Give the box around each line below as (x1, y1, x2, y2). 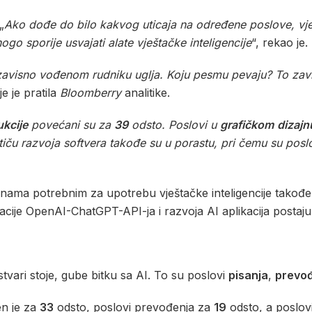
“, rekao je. (251, 36, 308, 50)
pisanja (228, 268, 268, 283)
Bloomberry (60, 86, 121, 100)
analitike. (121, 86, 170, 100)
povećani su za (28, 118, 114, 132)
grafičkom (220, 118, 274, 132)
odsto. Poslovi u (128, 118, 220, 132)
